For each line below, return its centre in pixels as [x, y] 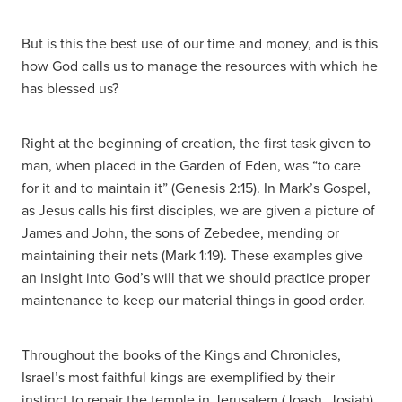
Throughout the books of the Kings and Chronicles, [181, 355]
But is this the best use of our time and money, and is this [200, 44]
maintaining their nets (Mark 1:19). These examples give [192, 255]
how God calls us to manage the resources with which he [200, 66]
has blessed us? [70, 88]
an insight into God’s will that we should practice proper [196, 278]
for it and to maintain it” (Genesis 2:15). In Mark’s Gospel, [196, 188]
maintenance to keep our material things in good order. [193, 300]
